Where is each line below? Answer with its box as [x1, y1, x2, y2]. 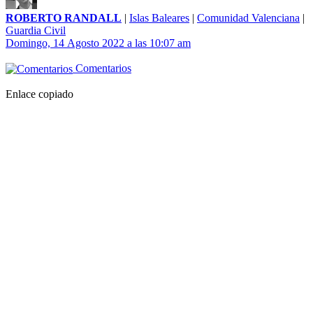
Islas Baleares [129, 12, 189, 24]
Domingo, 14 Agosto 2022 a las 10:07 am [6, 37, 191, 50]
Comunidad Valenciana [197, 12, 300, 24]
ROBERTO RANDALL [6, 12, 122, 24]
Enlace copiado [6, 88, 73, 101]
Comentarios [73, 62, 131, 75]
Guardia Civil [6, 24, 66, 37]
